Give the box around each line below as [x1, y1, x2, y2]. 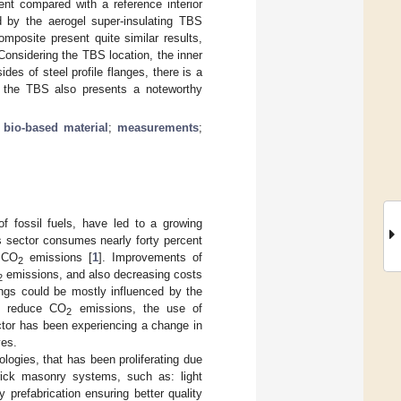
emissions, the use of [72, 301, 203, 315]
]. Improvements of [98, 250, 203, 264]
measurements [117, 120, 200, 134]
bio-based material [4, 120, 109, 134]
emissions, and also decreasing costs [3, 267, 202, 281]
